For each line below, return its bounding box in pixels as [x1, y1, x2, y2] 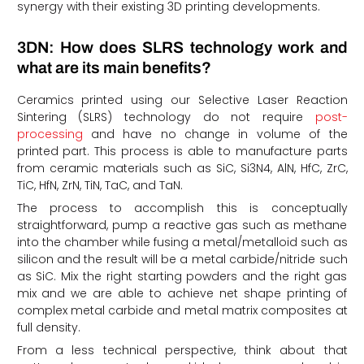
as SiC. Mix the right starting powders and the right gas [16, 267, 348, 284]
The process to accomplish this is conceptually [16, 199, 348, 216]
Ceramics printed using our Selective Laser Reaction [16, 91, 348, 108]
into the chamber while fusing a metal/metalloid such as [16, 233, 348, 250]
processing [16, 125, 83, 142]
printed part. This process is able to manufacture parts [16, 142, 348, 159]
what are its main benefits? [16, 59, 211, 77]
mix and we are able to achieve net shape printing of [16, 284, 348, 301]
